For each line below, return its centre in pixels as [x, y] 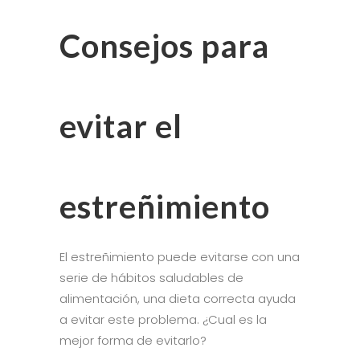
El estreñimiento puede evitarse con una [180, 256]
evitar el [121, 126]
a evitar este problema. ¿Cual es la [163, 319]
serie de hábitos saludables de [151, 277]
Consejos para [164, 45]
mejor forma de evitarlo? [135, 340]
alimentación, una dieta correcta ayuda [178, 298]
